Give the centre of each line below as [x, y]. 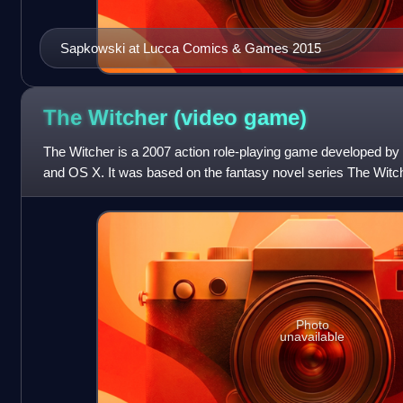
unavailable [313, 336]
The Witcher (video [143, 117]
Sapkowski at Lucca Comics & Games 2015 [190, 49]
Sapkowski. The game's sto [124, 193]
